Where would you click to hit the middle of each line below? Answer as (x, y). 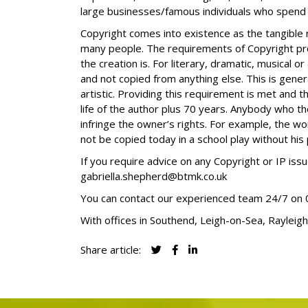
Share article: (111, 250)
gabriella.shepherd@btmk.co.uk (154, 176)
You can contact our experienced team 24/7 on (193, 198)
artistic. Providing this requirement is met (180, 93)
